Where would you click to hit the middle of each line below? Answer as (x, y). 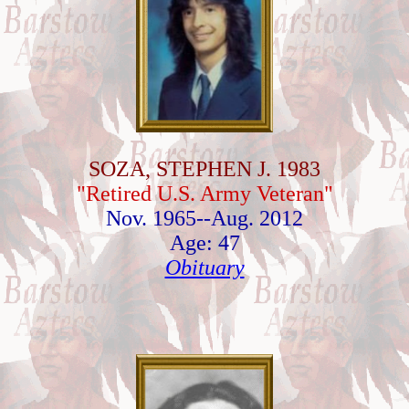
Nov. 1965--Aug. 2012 (204, 218)
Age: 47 (204, 243)
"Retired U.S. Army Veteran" (204, 194)
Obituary (204, 267)
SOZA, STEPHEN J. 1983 (204, 169)
